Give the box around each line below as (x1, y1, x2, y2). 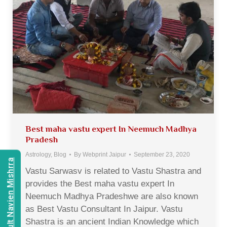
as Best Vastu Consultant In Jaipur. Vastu (25, 204, 182, 214)
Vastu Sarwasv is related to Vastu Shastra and (25, 166, 201, 176)
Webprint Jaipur (83, 150, 126, 158)
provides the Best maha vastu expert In (25, 178, 174, 188)
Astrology (25, 150, 51, 158)
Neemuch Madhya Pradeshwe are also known (25, 191, 198, 201)
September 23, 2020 (134, 150, 190, 158)
